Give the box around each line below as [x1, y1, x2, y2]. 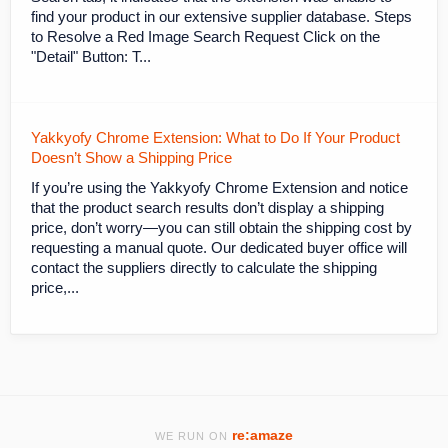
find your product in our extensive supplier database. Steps [31, 8, 412, 25]
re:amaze [232, 428, 293, 443]
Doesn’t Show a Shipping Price [31, 149, 232, 166]
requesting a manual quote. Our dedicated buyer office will [31, 239, 407, 256]
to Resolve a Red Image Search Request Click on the [31, 28, 380, 45]
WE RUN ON [155, 430, 232, 442]
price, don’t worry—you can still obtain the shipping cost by [31, 219, 412, 236]
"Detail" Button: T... [31, 48, 151, 65]
